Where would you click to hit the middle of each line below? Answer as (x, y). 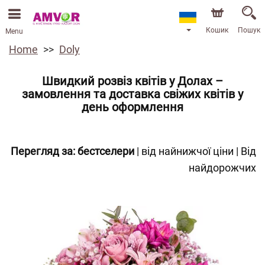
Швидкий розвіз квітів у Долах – (132, 81)
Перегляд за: (43, 151)
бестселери (106, 151)
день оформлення (132, 107)
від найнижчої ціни (188, 151)
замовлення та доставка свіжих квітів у (132, 94)
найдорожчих (222, 168)
